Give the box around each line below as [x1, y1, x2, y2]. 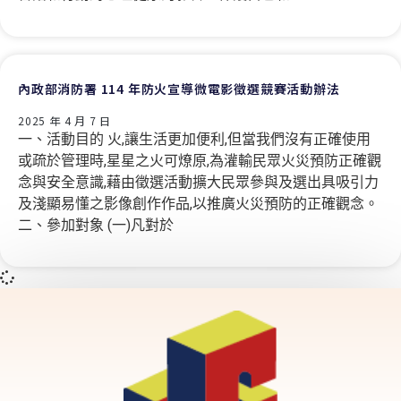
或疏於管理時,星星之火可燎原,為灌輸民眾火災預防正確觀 [18, 151, 381, 169]
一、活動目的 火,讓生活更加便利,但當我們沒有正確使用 [18, 130, 371, 148]
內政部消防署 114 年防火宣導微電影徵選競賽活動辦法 [18, 79, 340, 98]
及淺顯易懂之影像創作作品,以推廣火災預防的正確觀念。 [18, 194, 379, 212]
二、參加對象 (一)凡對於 [18, 216, 174, 234]
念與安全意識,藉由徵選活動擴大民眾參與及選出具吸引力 [18, 173, 379, 191]
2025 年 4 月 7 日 [18, 112, 112, 128]
